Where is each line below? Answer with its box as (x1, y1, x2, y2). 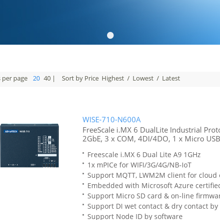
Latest (162, 74, 180, 82)
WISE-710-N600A (82, 114, 141, 124)
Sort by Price (62, 74, 100, 82)
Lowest (133, 74, 154, 82)
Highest (102, 74, 124, 82)
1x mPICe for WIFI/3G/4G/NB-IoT (87, 160, 192, 169)
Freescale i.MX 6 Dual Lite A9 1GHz (87, 150, 201, 159)
